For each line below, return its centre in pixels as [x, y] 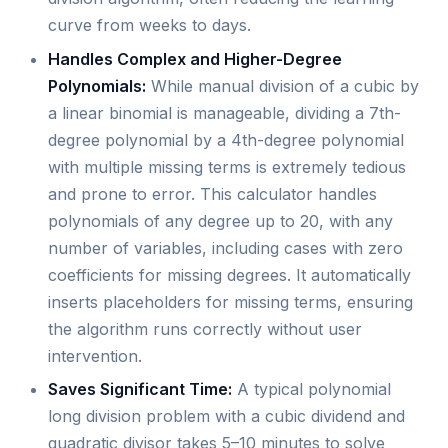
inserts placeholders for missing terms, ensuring [230, 301]
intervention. [95, 355]
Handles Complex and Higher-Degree [195, 58]
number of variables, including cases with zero [225, 247]
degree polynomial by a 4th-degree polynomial [226, 139]
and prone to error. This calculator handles [212, 193]
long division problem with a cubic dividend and [226, 416]
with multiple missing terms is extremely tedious [227, 166]
